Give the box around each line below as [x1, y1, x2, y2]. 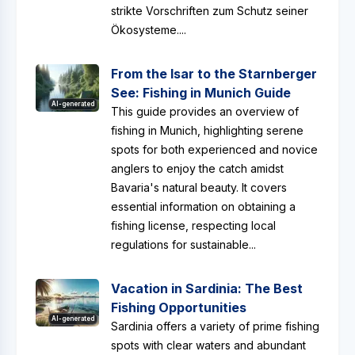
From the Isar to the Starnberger [111, 66, 317, 82]
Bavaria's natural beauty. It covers [111, 181, 287, 194]
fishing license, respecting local [111, 219, 276, 232]
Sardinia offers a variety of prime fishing [111, 319, 319, 333]
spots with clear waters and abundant [111, 338, 306, 352]
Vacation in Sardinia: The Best [111, 281, 303, 296]
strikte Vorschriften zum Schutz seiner [111, 4, 308, 17]
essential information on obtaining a [111, 200, 296, 213]
